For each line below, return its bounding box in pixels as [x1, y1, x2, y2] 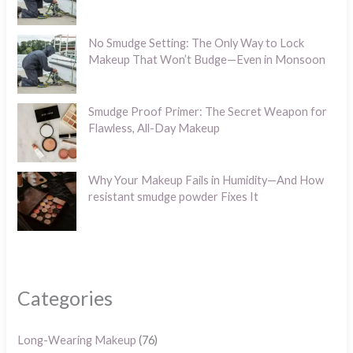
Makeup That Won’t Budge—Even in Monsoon [88, 52, 326, 66]
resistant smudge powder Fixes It [88, 189, 259, 203]
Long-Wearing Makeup [17, 333, 137, 347]
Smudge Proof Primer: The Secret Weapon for [88, 104, 328, 118]
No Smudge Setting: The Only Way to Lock [88, 35, 305, 50]
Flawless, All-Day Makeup [88, 121, 221, 135]
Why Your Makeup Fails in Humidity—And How [88, 173, 325, 187]
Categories [17, 287, 113, 310]
